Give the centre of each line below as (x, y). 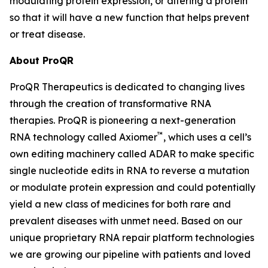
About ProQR (42, 60)
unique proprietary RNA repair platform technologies (132, 237)
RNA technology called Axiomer (83, 137)
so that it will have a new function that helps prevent (130, 17)
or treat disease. (47, 34)
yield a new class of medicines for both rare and (120, 204)
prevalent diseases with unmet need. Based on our (126, 221)
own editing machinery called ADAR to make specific (132, 154)
